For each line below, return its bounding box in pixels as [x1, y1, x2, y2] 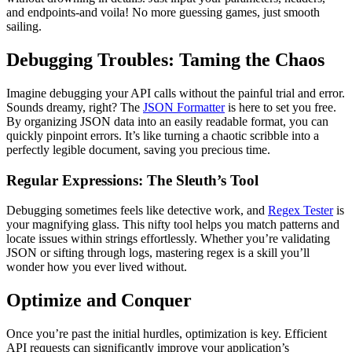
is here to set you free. [225, 100, 336, 114]
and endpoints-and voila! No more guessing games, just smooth [6, 5, 320, 20]
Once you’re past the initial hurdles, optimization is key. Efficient [6, 327, 327, 341]
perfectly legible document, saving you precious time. [6, 142, 270, 156]
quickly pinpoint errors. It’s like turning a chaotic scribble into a [6, 128, 319, 142]
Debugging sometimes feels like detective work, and [6, 203, 268, 218]
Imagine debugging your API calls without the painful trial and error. [6, 86, 345, 100]
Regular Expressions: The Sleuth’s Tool [6, 171, 258, 189]
